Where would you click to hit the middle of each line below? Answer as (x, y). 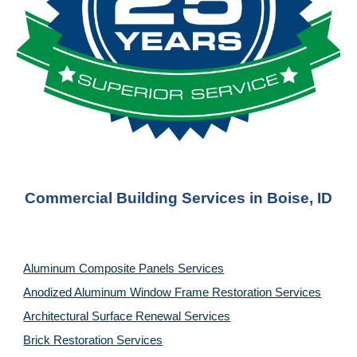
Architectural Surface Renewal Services (127, 316)
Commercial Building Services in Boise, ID (178, 198)
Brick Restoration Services (93, 340)
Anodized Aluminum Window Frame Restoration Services (173, 292)
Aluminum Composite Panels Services (124, 269)
